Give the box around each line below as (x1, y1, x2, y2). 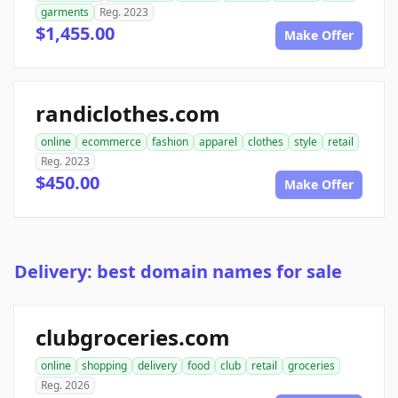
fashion (152, 134, 188, 150)
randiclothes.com (36, 99, 220, 129)
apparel (199, 134, 237, 150)
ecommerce (82, 134, 141, 150)
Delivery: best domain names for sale (14, 259, 342, 284)
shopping (82, 358, 127, 374)
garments (41, 4, 89, 20)
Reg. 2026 (41, 378, 90, 394)
